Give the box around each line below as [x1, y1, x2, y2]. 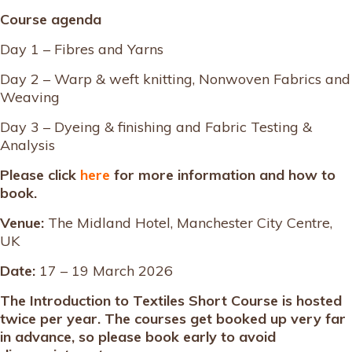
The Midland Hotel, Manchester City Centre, [48, 214, 332, 232]
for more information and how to [114, 166, 335, 184]
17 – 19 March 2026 [39, 262, 173, 280]
